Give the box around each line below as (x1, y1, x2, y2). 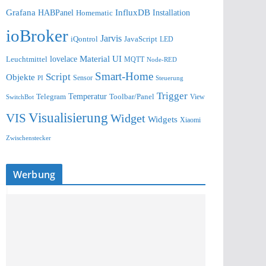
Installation (153, 8, 190, 18)
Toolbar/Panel (109, 93, 154, 102)
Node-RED (147, 56, 177, 64)
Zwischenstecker (6, 134, 51, 142)
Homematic (76, 8, 113, 18)
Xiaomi (180, 116, 201, 125)
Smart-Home (95, 70, 153, 83)
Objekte (6, 72, 35, 83)
